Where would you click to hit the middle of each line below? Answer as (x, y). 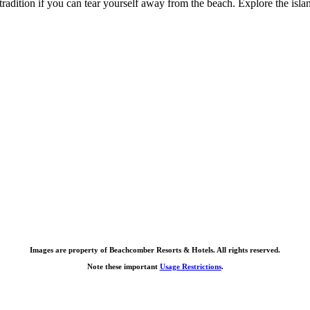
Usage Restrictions (190, 267)
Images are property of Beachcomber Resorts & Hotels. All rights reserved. (155, 250)
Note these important (123, 267)
